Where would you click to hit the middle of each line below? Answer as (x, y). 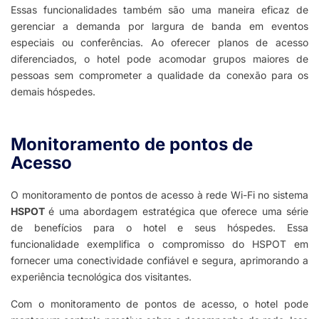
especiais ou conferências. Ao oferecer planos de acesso (159, 43)
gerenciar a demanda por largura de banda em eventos (159, 26)
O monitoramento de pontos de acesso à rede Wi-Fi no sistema (159, 195)
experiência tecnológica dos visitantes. (101, 277)
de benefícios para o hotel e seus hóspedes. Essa (159, 228)
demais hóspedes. (53, 92)
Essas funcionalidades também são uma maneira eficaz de (159, 10)
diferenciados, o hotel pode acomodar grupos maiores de (159, 59)
